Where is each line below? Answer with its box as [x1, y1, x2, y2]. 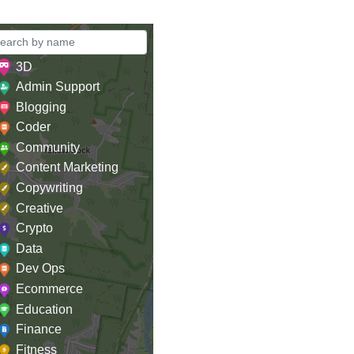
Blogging [16, 100, 66, 114]
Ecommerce [16, 282, 83, 296]
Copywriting [16, 181, 83, 195]
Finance [16, 322, 62, 337]
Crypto [16, 221, 53, 235]
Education [16, 302, 73, 316]
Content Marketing [16, 160, 119, 175]
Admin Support [16, 80, 100, 94]
